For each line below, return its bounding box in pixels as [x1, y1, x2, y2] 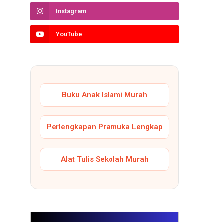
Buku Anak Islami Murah [62, 90, 147, 100]
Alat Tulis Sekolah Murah [60, 154, 149, 164]
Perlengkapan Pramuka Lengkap [47, 122, 163, 132]
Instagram [56, 7, 86, 15]
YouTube [56, 30, 82, 38]
